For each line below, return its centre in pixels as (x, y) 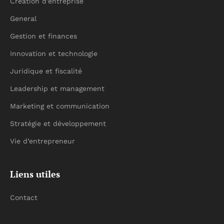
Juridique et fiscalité (46, 71)
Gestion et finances (43, 36)
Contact (24, 197)
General (23, 18)
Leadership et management (57, 88)
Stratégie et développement (58, 123)
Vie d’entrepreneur (42, 141)
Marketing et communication (60, 106)
